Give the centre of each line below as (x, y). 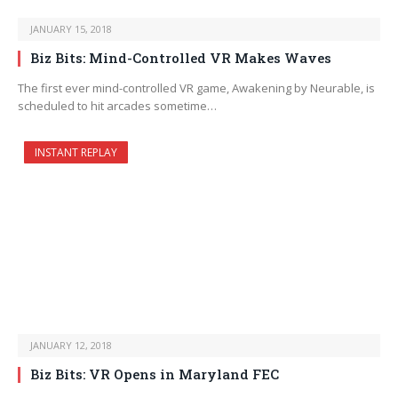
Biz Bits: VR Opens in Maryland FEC (155, 374)
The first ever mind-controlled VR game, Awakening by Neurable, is (196, 88)
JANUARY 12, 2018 (71, 346)
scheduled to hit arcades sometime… (117, 106)
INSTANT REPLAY (76, 153)
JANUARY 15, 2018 (71, 29)
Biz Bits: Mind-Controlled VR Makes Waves (181, 58)
